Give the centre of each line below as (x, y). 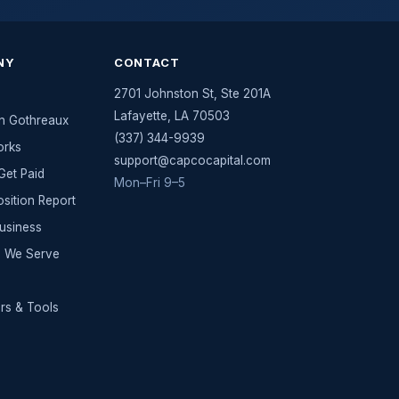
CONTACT (147, 62)
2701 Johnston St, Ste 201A (192, 94)
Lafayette (140, 116)
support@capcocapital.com (192, 160)
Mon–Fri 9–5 (149, 183)
